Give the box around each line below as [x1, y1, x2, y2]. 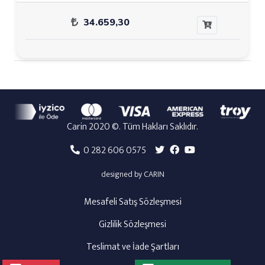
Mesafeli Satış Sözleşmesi [83, 193, 182, 210]
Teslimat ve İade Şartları [86, 238, 179, 255]
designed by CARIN [101, 167, 164, 181]
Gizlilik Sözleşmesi [99, 216, 166, 232]
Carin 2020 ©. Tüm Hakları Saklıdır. [67, 118, 198, 135]
